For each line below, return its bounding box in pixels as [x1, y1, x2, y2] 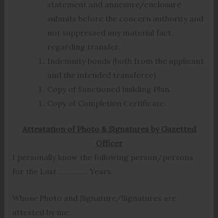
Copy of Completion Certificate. [47, 98, 166, 109]
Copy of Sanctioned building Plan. [47, 84, 171, 94]
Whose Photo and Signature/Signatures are [12, 193, 176, 203]
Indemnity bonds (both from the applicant [47, 56, 204, 66]
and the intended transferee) [47, 70, 156, 80]
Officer [95, 138, 123, 148]
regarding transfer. [47, 42, 120, 52]
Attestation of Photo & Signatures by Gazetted [22, 124, 196, 134]
